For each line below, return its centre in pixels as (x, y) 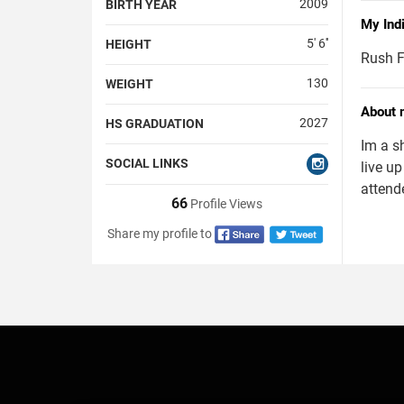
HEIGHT (129, 44)
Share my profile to (160, 233)
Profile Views (225, 203)
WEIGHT (129, 83)
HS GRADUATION (155, 123)
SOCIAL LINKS (147, 163)
